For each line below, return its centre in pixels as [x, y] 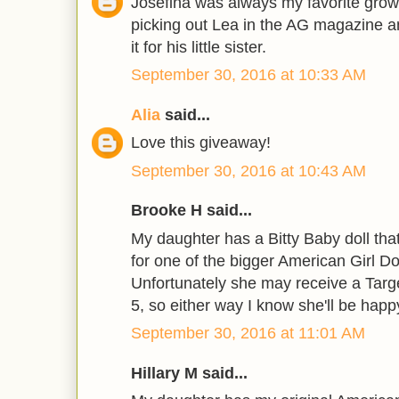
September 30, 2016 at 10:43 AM [248, 171]
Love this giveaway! [201, 143]
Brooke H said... [191, 211]
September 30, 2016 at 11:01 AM [248, 334]
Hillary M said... [189, 373]
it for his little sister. [199, 47]
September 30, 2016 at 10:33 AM [248, 75]
